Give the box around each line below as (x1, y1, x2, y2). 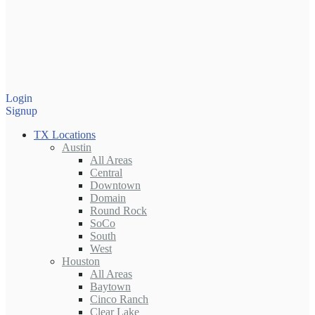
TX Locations (34, 129, 96, 141)
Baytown (90, 281, 131, 293)
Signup (6, 105, 37, 117)
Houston (62, 255, 100, 268)
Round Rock (90, 205, 147, 217)
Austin (62, 141, 91, 154)
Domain (90, 192, 126, 205)
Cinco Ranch (90, 293, 148, 306)
